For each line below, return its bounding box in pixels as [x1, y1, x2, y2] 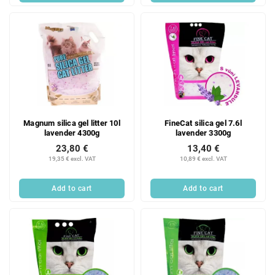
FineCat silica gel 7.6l [165, 118, 242, 128]
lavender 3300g [175, 128, 231, 137]
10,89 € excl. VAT [179, 155, 227, 162]
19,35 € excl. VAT [48, 155, 96, 162]
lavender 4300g [44, 128, 100, 137]
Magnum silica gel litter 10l [23, 118, 120, 128]
